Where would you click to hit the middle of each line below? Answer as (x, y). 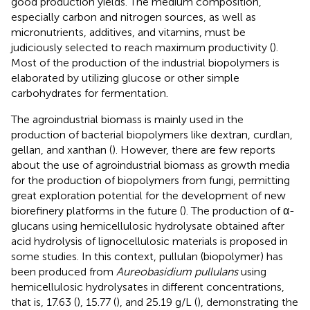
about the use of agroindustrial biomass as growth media (151, 165)
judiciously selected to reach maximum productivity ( (142, 48)
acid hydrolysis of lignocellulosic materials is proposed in (149, 241)
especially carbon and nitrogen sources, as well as (134, 17)
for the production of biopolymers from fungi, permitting (151, 181)
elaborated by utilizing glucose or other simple (125, 78)
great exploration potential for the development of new (148, 196)
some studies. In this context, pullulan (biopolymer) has (147, 257)
